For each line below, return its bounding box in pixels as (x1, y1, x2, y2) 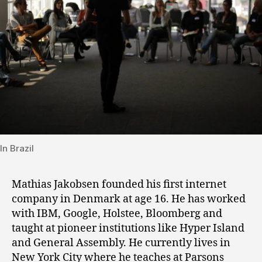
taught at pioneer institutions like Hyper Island (12, 222, 244, 236)
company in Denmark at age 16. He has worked (12, 192, 246, 206)
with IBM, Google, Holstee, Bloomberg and (12, 207, 222, 221)
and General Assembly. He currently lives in (12, 236, 230, 250)
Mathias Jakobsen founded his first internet (12, 178, 226, 192)
